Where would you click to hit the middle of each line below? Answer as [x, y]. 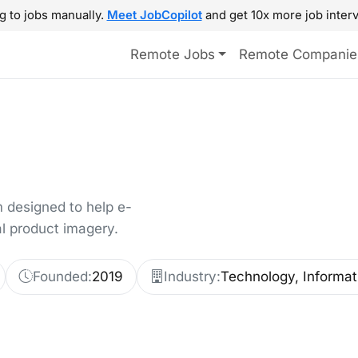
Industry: [192, 276]
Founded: [62, 276]
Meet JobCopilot [154, 15]
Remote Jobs [172, 54]
